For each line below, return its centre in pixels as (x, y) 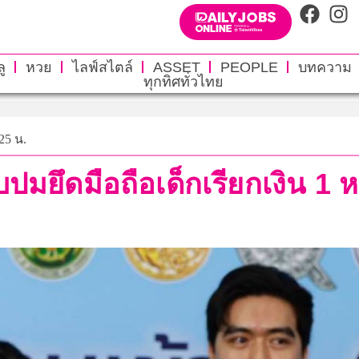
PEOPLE (249, 67)
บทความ (325, 67)
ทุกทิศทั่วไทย (183, 81)
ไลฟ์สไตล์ (102, 67)
